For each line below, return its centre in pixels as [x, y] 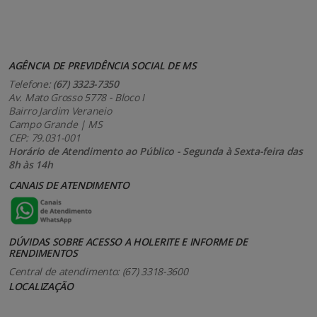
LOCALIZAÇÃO [41, 287]
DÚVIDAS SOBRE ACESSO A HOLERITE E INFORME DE [128, 242]
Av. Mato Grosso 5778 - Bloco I [76, 98]
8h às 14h [31, 165]
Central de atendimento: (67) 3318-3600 [98, 272]
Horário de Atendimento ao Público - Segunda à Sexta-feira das [156, 151]
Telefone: [31, 84]
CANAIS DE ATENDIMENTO [69, 185]
